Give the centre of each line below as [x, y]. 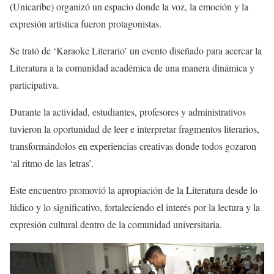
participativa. [35, 84]
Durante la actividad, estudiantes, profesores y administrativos [128, 111]
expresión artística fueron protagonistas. [86, 23]
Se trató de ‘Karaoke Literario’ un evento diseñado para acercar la [136, 50]
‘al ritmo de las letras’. [52, 163]
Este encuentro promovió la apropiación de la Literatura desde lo [134, 190]
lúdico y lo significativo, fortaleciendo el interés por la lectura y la [135, 207]
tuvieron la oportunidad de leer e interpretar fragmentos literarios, [135, 128]
